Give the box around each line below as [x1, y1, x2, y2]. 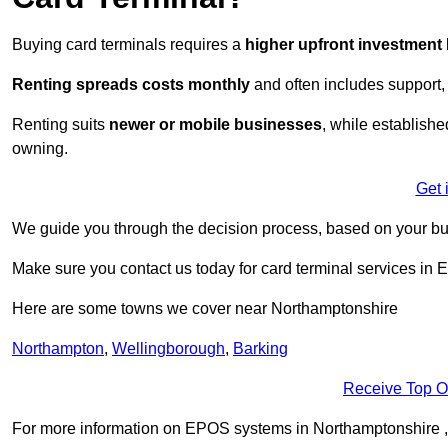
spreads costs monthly [76, 76, 250, 94]
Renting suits [12, 116, 109, 134]
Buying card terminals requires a [12, 36, 245, 54]
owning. [12, 140, 68, 158]
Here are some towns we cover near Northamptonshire [12, 300, 398, 318]
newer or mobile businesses [109, 116, 322, 134]
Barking [233, 340, 288, 358]
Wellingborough [112, 340, 225, 358]
